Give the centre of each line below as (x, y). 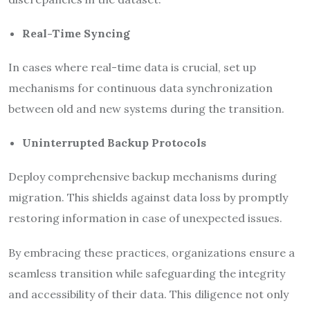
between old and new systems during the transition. (146, 108)
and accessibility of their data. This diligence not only (148, 294)
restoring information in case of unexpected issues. (145, 218)
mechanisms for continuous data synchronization (140, 88)
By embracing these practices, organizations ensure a (152, 252)
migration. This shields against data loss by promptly (148, 197)
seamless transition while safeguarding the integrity (147, 273)
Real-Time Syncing (76, 33)
